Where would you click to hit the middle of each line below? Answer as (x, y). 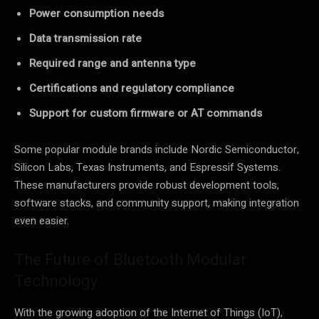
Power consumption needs (96, 13)
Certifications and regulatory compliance (132, 88)
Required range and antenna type (113, 63)
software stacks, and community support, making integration (157, 203)
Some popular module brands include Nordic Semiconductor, (157, 149)
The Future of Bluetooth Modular (130, 259)
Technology (56, 281)
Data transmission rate (85, 38)
